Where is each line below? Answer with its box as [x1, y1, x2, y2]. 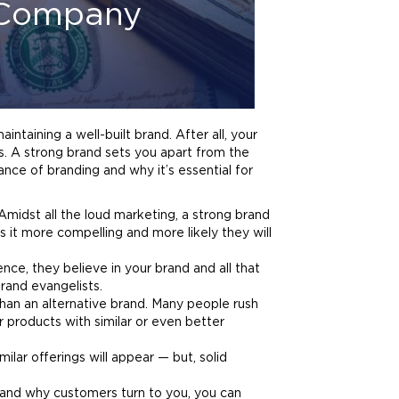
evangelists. [28, 281, 102, 293]
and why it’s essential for [100, 165, 253, 177]
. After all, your [169, 129, 257, 142]
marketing [114, 209, 175, 222]
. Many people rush [145, 298, 258, 311]
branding [47, 165, 100, 177]
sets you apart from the [102, 147, 249, 159]
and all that [190, 263, 260, 275]
